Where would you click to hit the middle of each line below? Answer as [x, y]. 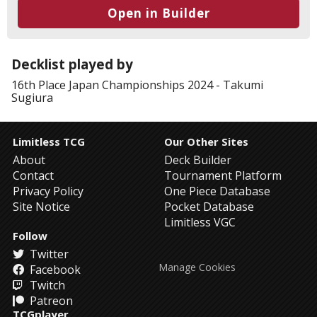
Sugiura [32, 98]
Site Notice [41, 207]
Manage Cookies [197, 267]
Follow [30, 236]
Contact [33, 175]
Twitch [46, 285]
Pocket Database [209, 207]
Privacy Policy [48, 191]
